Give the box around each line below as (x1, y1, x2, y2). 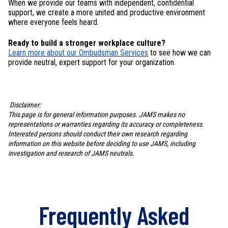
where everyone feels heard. (8, 17, 99, 27)
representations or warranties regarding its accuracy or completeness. (8, 120, 204, 128)
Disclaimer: (10, 100, 41, 109)
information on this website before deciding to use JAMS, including (8, 139, 195, 148)
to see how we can (150, 48, 211, 58)
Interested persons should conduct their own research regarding (8, 129, 187, 138)
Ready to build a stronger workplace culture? (8, 38, 165, 48)
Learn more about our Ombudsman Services (8, 48, 148, 58)
